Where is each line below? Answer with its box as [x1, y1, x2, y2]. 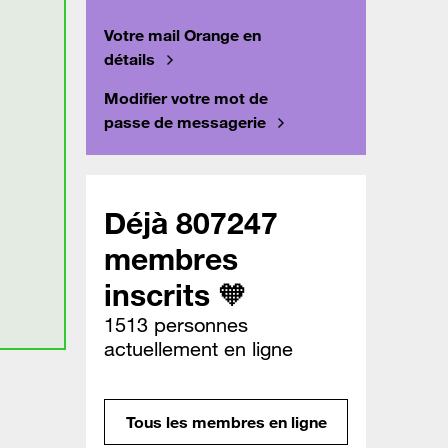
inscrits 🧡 [104, 276, 248, 314]
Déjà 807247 [104, 204, 278, 242]
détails [104, 49, 155, 70]
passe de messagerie [104, 112, 266, 133]
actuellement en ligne [104, 337, 293, 362]
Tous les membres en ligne [125, 412, 327, 433]
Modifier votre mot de [104, 88, 268, 109]
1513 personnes [104, 313, 248, 338]
